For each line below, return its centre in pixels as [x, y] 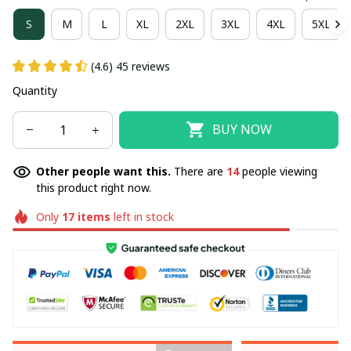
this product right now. [94, 187]
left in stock [142, 216]
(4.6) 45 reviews [130, 66]
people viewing [278, 171]
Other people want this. [105, 171]
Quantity [35, 90]
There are [200, 171]
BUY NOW [242, 130]
